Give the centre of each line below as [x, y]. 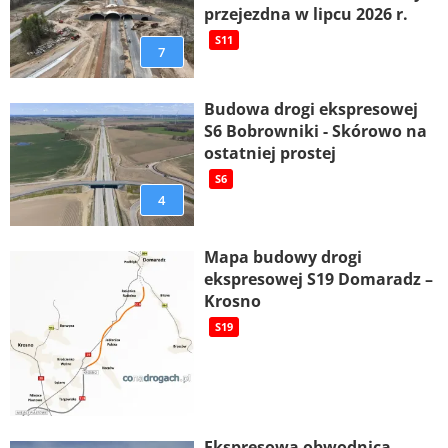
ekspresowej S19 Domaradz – [318, 278]
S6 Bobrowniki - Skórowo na [315, 131]
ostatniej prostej [269, 153]
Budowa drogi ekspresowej [310, 109]
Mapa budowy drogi [282, 256]
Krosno [232, 300]
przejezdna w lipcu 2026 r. [305, 14]
